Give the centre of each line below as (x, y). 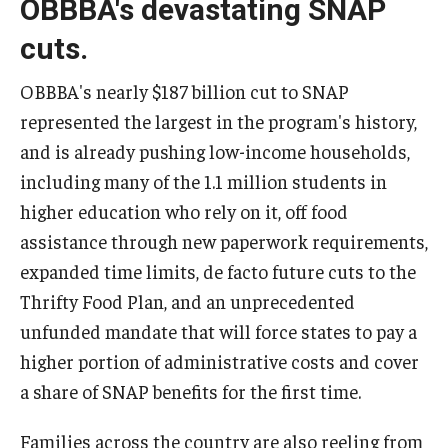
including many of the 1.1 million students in (203, 180)
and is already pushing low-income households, (215, 150)
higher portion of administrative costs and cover (219, 360)
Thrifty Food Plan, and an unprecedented (187, 300)
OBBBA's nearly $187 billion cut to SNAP (184, 90)
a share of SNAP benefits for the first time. (192, 390)
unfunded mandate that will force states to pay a (218, 330)
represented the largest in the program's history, (218, 120)
